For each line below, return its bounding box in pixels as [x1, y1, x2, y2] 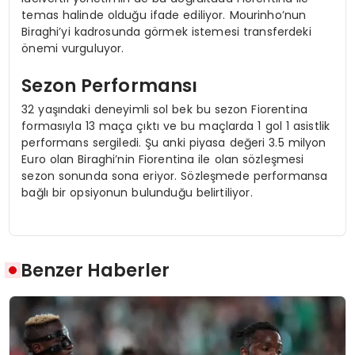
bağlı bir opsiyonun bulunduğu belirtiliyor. [21, 184, 253, 200]
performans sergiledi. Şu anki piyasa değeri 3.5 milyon [21, 134, 326, 151]
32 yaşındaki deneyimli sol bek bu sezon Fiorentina [21, 101, 307, 117]
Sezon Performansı [21, 73, 198, 99]
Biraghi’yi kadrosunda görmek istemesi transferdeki [21, 23, 311, 40]
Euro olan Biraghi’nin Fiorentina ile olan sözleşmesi [21, 151, 304, 167]
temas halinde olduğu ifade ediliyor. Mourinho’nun [21, 6, 307, 23]
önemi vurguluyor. [21, 40, 124, 56]
